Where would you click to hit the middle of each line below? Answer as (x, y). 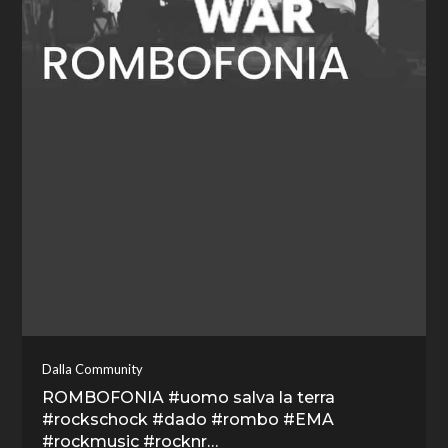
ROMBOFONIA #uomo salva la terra (189, 397)
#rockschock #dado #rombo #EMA (188, 419)
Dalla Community (93, 369)
